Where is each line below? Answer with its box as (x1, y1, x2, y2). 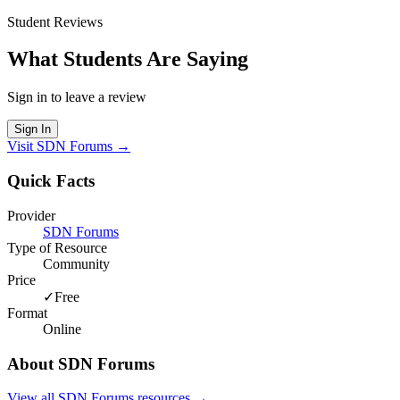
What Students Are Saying (7, 47, 248, 71)
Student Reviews (7, 13, 103, 29)
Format (7, 304, 47, 321)
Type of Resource (7, 239, 107, 255)
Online (43, 321, 81, 337)
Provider (7, 207, 55, 223)
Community (43, 255, 110, 271)
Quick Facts (7, 171, 95, 191)
